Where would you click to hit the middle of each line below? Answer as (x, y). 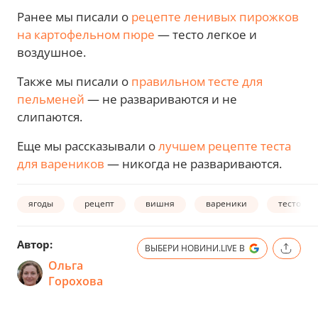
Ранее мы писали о (73, 16)
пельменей (51, 99)
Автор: (35, 244)
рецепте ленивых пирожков (214, 16)
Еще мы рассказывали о (86, 146)
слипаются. (50, 116)
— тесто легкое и (206, 34)
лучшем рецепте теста (223, 146)
